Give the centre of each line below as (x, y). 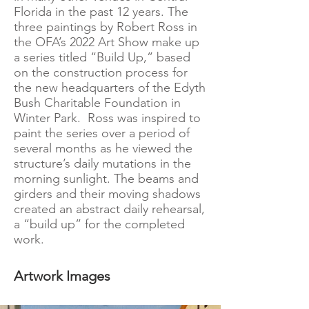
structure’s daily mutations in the (102, 163)
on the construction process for (101, 72)
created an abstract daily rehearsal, (109, 209)
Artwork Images (62, 276)
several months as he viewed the (103, 148)
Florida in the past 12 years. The (101, 12)
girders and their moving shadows (107, 194)
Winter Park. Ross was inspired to (107, 118)
